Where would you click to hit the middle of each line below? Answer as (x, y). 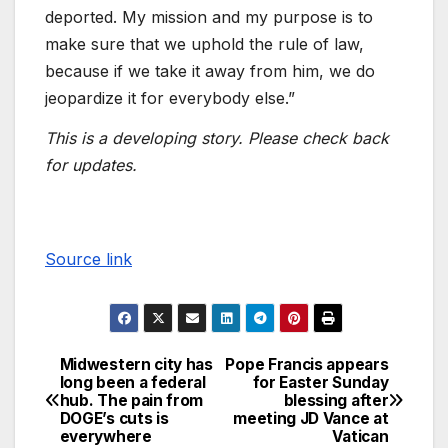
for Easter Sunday (320, 382)
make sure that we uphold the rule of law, (204, 44)
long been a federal (132, 382)
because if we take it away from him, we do (210, 71)
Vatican (360, 436)
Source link (88, 259)
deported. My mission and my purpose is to (209, 17)
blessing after (336, 400)
